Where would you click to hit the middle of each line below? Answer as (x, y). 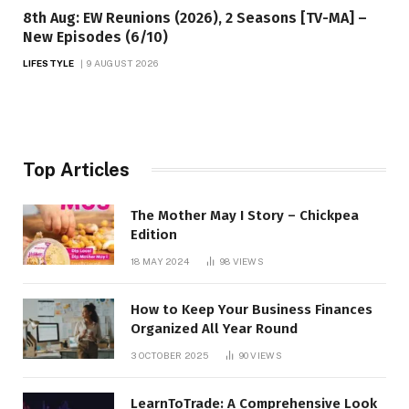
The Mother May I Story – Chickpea (245, 215)
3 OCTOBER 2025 (170, 355)
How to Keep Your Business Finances (252, 309)
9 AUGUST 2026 (123, 63)
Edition (154, 234)
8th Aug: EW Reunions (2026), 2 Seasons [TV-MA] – (195, 17)
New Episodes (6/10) (95, 37)
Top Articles (76, 169)
